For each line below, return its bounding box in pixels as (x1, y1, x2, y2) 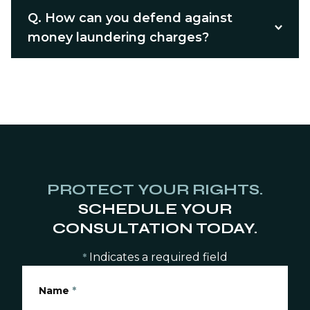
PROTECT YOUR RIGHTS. (47, 181, 263, 199)
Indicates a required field (89, 250, 228, 264)
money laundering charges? (28, 30, 209, 45)
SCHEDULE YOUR (78, 200, 232, 218)
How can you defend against (45, 10, 232, 26)
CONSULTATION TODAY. (53, 219, 257, 237)
